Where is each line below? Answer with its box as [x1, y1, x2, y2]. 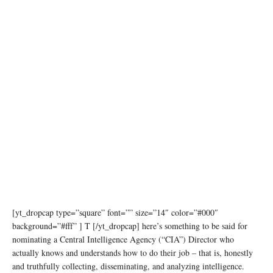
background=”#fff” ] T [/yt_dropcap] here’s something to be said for [12, 220, 247, 232]
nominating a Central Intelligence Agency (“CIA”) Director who [12, 233, 234, 246]
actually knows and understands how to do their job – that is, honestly [12, 247, 253, 259]
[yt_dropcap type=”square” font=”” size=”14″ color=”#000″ [12, 207, 218, 219]
